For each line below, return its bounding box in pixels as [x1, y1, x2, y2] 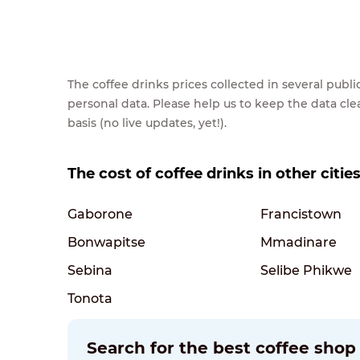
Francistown [260, 206, 342, 222]
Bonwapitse [67, 234, 145, 250]
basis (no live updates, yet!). [67, 115, 227, 130]
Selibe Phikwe [260, 262, 352, 278]
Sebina [67, 262, 112, 278]
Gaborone [67, 206, 133, 222]
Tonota [67, 290, 112, 306]
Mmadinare [260, 234, 337, 250]
